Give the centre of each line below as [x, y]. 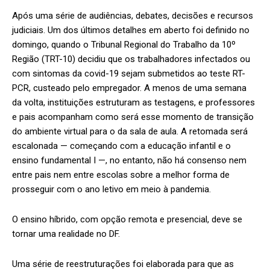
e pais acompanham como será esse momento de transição [133, 117]
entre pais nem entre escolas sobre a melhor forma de [121, 175]
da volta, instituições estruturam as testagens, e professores [133, 103]
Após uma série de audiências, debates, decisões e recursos [133, 16]
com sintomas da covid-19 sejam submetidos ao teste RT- [129, 74]
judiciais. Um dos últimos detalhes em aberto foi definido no [131, 30]
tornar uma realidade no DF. [66, 234]
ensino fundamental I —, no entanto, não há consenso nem [129, 161]
